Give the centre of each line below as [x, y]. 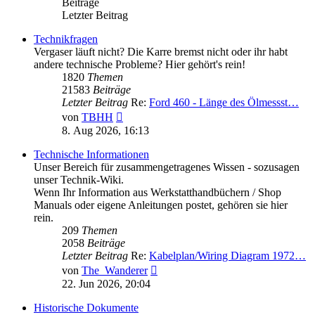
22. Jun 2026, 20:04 [106, 284]
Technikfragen [66, 39]
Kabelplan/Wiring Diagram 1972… [227, 256]
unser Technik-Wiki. [79, 180]
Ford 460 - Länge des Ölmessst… [224, 103]
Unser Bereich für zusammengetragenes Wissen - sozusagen [167, 167]
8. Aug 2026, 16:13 [105, 131]
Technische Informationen [91, 155]
